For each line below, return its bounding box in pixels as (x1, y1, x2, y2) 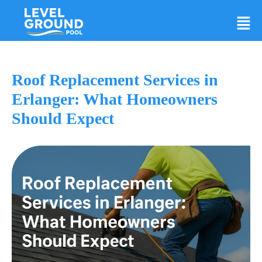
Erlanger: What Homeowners (12, 90, 218, 109)
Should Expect (12, 109, 114, 128)
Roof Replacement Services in (12, 71, 218, 89)
